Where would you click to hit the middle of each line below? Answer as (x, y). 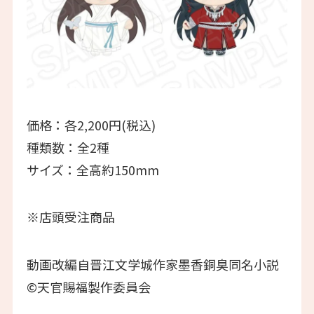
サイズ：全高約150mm (93, 169)
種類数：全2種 (68, 147)
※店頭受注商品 (70, 217)
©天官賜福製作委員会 (88, 287)
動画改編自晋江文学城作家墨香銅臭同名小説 (152, 265)
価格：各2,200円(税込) (91, 124)
